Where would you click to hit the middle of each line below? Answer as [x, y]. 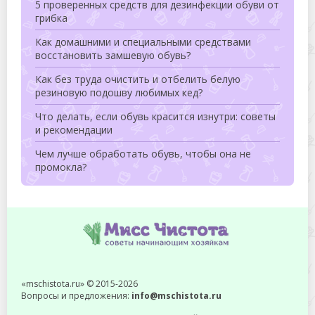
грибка [51, 18]
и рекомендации [74, 130]
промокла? [61, 167]
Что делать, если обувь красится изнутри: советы [155, 116]
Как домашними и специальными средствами [143, 42]
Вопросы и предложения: [76, 296]
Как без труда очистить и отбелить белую [138, 79]
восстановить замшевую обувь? [113, 55]
